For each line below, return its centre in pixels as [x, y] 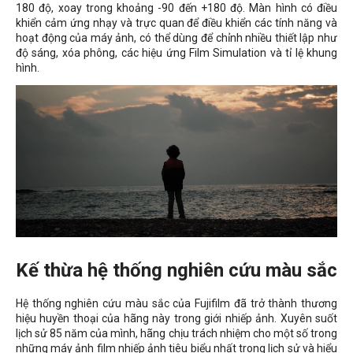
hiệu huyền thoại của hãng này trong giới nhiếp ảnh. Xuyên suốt [176, 319]
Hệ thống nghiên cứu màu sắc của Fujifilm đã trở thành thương [176, 304]
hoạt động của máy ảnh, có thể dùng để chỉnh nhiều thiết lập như [176, 37]
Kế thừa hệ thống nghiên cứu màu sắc [176, 271]
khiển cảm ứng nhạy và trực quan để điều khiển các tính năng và [176, 22]
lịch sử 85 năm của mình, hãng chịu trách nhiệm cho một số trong [176, 334]
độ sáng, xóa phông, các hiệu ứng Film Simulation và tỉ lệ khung [176, 52]
